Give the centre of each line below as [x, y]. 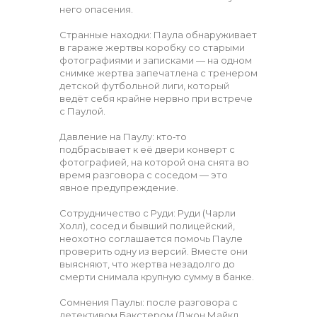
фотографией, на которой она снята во [154, 162]
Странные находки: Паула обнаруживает [158, 35]
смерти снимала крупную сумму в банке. [157, 277]
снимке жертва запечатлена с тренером [158, 73]
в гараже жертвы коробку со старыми [152, 47]
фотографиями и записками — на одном [156, 60]
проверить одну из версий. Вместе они [154, 251]
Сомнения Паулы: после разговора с [149, 302]
